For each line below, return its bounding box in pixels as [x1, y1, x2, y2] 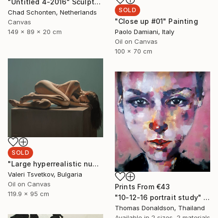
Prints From [115, 182, 156, 191]
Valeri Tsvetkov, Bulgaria [8, 170, 82, 179]
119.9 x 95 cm [8, 190, 49, 198]
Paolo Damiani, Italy [115, 28, 174, 36]
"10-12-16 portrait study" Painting [203, 193, 210, 201]
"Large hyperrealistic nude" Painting [92, 160, 99, 168]
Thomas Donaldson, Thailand [115, 203, 205, 212]
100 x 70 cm [115, 47, 152, 55]
